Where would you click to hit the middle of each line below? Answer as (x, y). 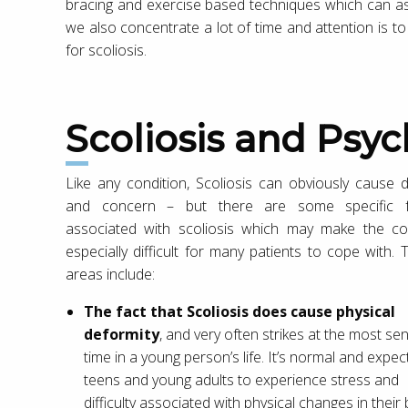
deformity (122, 334)
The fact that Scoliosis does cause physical (240, 311)
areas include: (110, 274)
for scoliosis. (106, 50)
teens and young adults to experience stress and (241, 379)
